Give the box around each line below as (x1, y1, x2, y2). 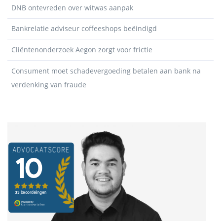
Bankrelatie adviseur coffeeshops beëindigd (11, 24, 157, 34)
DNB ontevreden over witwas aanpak (11, 2, 133, 12)
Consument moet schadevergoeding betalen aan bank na (11, 66, 201, 75)
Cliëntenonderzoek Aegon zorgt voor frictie (11, 44, 152, 54)
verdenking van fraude (11, 79, 86, 89)
